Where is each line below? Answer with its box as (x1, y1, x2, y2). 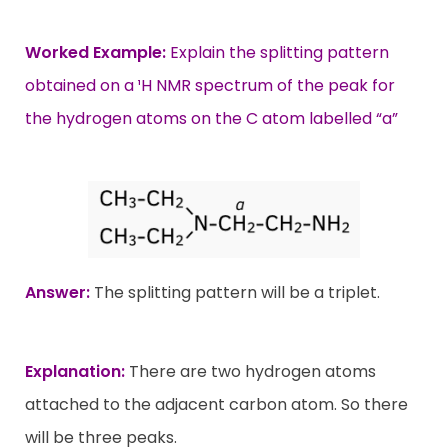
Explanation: (25, 360, 125, 384)
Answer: (25, 280, 90, 304)
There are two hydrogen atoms (129, 360, 376, 384)
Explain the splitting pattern (166, 40, 389, 64)
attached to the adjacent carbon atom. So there (25, 393, 408, 417)
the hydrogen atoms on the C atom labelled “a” (25, 106, 398, 130)
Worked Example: (25, 40, 166, 64)
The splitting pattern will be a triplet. (90, 280, 380, 304)
